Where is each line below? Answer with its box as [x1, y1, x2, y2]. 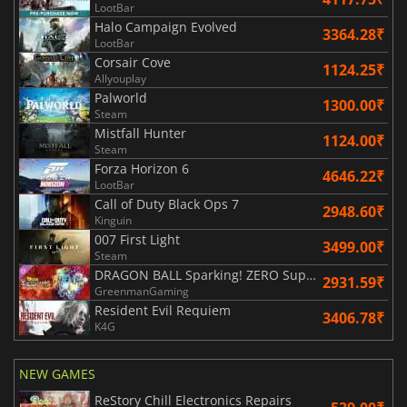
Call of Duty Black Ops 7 [94, 195, 239, 213]
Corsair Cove [94, 54, 171, 72]
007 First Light [94, 231, 180, 249]
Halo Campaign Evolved [94, 18, 237, 36]
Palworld [94, 89, 147, 107]
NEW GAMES [19, 365, 95, 383]
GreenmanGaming [94, 283, 189, 300]
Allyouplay [94, 71, 146, 87]
